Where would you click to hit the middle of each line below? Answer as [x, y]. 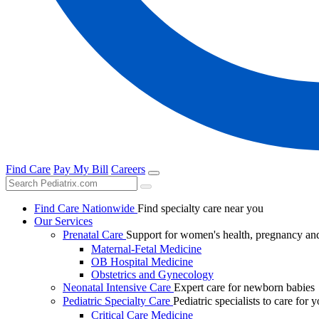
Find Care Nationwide [84, 209]
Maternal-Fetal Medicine [146, 249]
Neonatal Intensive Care [117, 288]
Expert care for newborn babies [244, 288]
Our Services [63, 221]
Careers [128, 169]
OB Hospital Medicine [142, 262]
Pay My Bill [81, 169]
